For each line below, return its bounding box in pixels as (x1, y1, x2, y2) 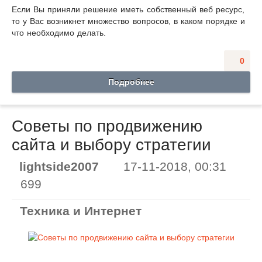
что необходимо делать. (12, 27, 106, 37)
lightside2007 (19, 159, 99, 173)
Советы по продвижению (12, 116, 202, 135)
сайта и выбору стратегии (12, 135, 211, 154)
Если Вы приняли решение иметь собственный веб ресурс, (12, 4, 244, 14)
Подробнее (108, 77, 154, 87)
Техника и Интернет (20, 204, 142, 218)
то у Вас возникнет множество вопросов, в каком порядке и (12, 16, 245, 26)
